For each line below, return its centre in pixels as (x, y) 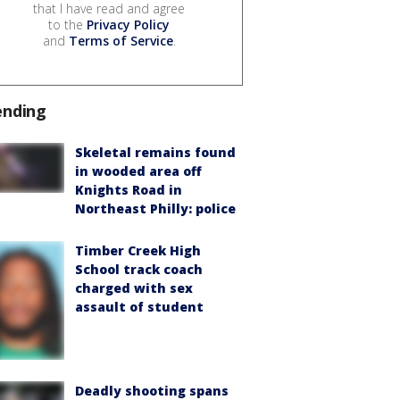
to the (67, 25)
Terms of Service (121, 41)
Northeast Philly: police (155, 209)
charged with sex (134, 288)
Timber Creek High (138, 251)
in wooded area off (138, 171)
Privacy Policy (128, 25)
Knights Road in (129, 190)
